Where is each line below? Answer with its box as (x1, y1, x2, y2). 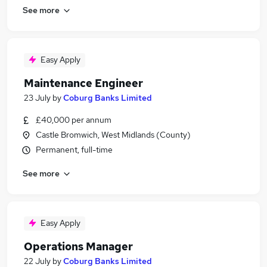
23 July (24, 92, 51, 103)
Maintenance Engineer (24, 76, 143, 90)
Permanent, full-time (36, 144, 113, 155)
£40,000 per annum (36, 114, 111, 125)
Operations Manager (24, 240, 133, 253)
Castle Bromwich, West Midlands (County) (36, 129, 191, 140)
